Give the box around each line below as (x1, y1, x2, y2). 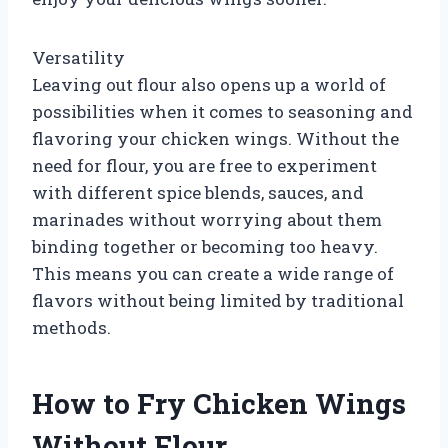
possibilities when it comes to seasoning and (32, 99, 413, 123)
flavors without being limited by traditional (32, 288, 404, 312)
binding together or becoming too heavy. (32, 234, 378, 258)
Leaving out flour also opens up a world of (32, 72, 386, 96)
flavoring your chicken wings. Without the (32, 126, 399, 150)
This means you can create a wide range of (32, 261, 394, 285)
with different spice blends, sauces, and (32, 180, 364, 204)
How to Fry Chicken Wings (32, 384, 406, 422)
